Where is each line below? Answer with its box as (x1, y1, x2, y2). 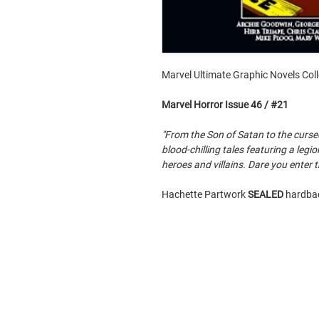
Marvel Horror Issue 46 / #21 (162, 99, 288, 110)
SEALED (248, 189, 286, 200)
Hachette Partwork (162, 189, 248, 200)
